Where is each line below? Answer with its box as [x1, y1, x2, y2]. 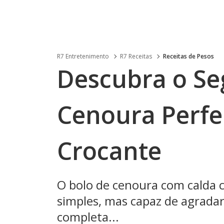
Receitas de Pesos [163, 52, 214, 60]
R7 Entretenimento [57, 52, 109, 60]
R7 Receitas [120, 52, 152, 60]
